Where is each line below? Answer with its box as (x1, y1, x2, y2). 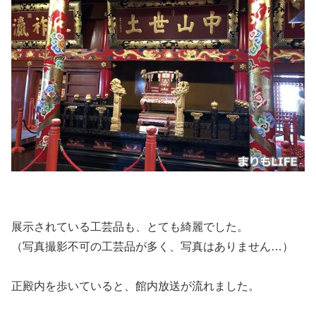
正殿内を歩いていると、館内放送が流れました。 (11, 279, 260, 292)
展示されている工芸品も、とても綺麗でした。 (11, 220, 248, 233)
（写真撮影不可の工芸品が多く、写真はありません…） (11, 240, 293, 253)
